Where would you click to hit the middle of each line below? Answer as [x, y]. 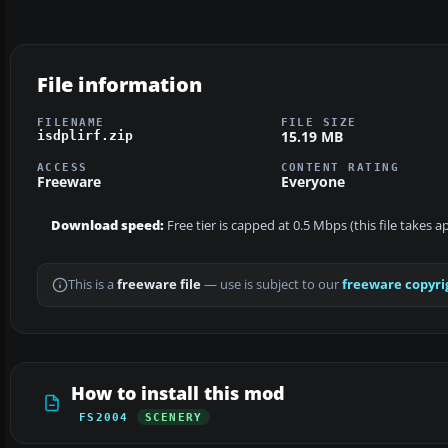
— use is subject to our [271, 285]
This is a [92, 285]
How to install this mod [178, 393]
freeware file [159, 285]
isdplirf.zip [85, 135]
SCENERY [173, 417]
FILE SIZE [318, 121]
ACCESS [62, 167]
